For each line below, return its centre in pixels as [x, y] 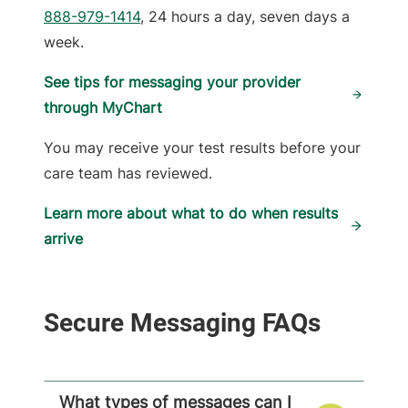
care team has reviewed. [128, 173]
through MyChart [103, 108]
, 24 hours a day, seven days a [245, 17]
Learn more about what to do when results [191, 214]
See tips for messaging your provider [172, 82]
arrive [63, 239]
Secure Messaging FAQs [182, 323]
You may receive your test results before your [202, 148]
